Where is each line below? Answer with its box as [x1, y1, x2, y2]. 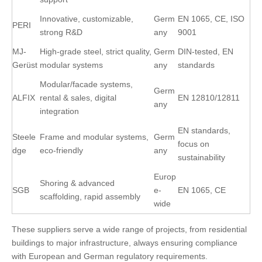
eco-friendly [40, 146, 83, 155]
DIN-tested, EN [178, 47, 233, 56]
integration [40, 106, 79, 116]
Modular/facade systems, [40, 80, 133, 89]
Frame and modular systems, [40, 132, 149, 142]
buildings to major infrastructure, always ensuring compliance [12, 238, 237, 247]
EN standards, [178, 126, 230, 135]
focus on [178, 139, 209, 149]
